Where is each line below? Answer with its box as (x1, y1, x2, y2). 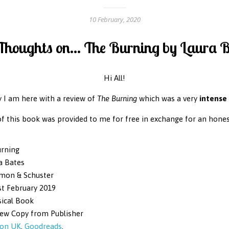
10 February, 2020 (88, 14, 141, 24)
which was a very (136, 94, 199, 103)
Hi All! (104, 73, 125, 82)
